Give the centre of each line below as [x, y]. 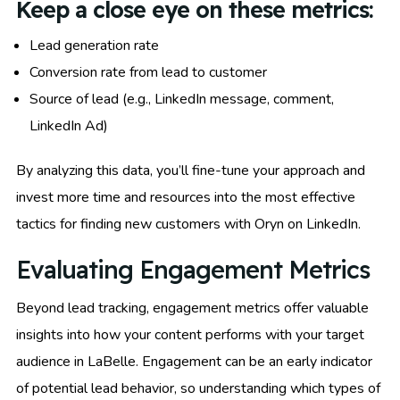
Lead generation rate [94, 46]
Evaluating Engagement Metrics [193, 270]
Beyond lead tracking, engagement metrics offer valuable [192, 308]
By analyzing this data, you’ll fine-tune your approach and [191, 171]
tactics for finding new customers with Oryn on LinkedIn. [188, 225]
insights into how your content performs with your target [190, 335]
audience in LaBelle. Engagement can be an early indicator [194, 362]
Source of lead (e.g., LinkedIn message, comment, [182, 100]
